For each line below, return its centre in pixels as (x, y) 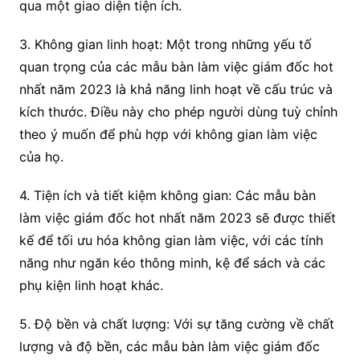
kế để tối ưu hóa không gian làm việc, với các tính (171, 241)
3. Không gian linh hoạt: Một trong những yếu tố (165, 45)
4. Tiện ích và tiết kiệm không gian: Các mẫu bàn (167, 196)
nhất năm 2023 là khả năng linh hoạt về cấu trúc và (176, 90)
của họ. (41, 157)
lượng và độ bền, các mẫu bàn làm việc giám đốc (169, 347)
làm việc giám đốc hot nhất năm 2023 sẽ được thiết (177, 218)
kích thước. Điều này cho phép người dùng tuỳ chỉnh (178, 112)
